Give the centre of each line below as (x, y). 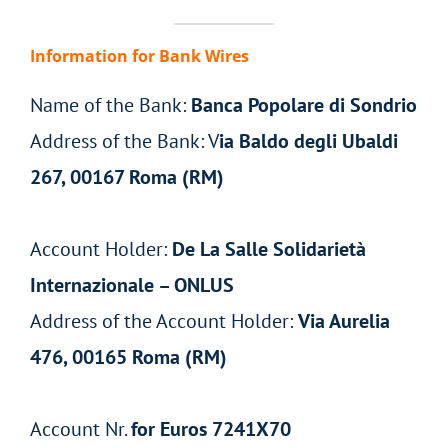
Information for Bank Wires (139, 55)
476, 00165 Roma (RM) (128, 357)
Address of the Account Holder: (164, 321)
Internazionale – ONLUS (132, 285)
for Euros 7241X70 (211, 429)
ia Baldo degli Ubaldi (308, 141)
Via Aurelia (344, 321)
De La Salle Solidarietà (269, 249)
